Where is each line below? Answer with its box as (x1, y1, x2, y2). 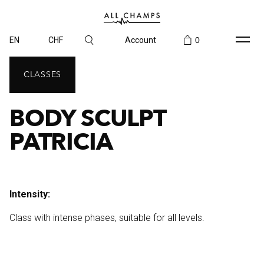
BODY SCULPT (9, 103, 166, 135)
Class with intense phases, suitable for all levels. (9, 212, 204, 223)
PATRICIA (9, 126, 113, 159)
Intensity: (9, 189, 50, 200)
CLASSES (24, 69, 61, 80)
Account (125, 35, 156, 45)
